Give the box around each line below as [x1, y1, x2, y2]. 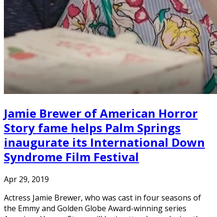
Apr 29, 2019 [4, 174, 49, 185]
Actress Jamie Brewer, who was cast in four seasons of [4, 192, 201, 203]
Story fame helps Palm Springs [4, 120, 181, 136]
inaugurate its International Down [4, 134, 205, 151]
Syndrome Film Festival [4, 149, 139, 165]
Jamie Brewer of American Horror [4, 105, 198, 122]
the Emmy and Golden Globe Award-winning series [4, 203, 186, 214]
